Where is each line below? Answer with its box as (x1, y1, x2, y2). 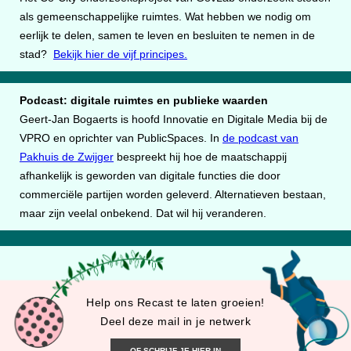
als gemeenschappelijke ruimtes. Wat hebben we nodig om (20, 10, 311, 23)
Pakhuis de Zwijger (20, 150, 114, 163)
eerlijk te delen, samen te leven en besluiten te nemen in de (20, 29, 315, 42)
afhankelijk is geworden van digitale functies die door (20, 169, 280, 182)
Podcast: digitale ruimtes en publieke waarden (20, 94, 268, 107)
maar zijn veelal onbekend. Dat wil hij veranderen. (20, 207, 266, 219)
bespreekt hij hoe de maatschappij (114, 150, 287, 163)
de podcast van (223, 132, 299, 144)
